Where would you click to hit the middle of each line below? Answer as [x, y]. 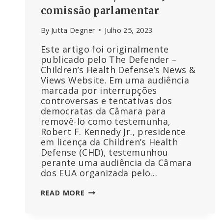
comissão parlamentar [100, 10]
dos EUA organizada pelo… [99, 173]
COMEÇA [100, 212]
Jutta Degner [73, 30]
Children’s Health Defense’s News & [118, 69]
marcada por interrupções [99, 90]
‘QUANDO [102, 192]
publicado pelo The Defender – [109, 59]
